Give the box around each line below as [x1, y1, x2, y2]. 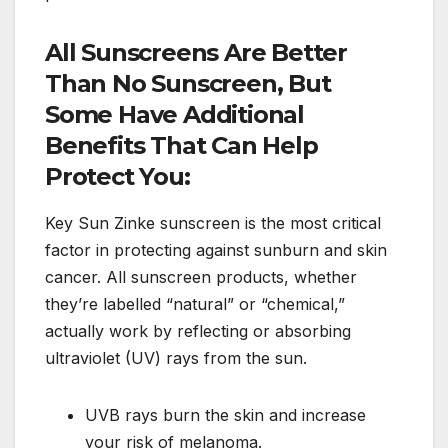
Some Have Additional [45, 100, 305, 130]
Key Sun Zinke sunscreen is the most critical [45, 213, 381, 234]
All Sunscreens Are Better [45, 38, 347, 68]
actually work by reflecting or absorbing [45, 321, 351, 342]
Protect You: [45, 162, 190, 192]
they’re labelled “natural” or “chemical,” [45, 294, 345, 315]
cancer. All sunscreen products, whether [45, 267, 357, 288]
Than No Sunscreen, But [45, 69, 331, 99]
